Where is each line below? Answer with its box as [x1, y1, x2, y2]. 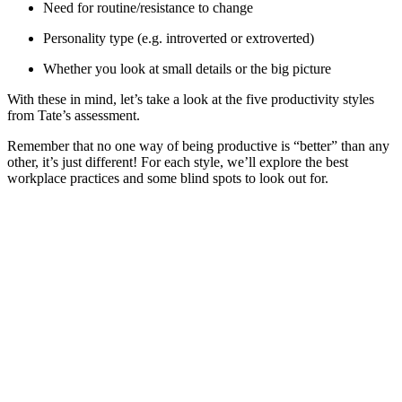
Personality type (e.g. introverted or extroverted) [43, 30, 314, 46]
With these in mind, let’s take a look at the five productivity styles [7, 91, 374, 107]
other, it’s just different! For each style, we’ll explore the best [7, 153, 348, 170]
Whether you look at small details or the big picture [43, 60, 331, 76]
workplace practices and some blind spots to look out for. [7, 170, 328, 186]
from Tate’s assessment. [7, 107, 140, 123]
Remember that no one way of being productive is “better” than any [7, 137, 389, 153]
